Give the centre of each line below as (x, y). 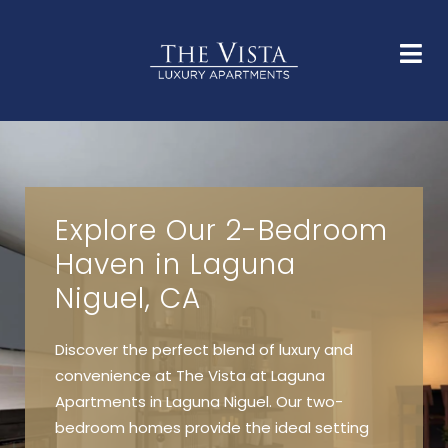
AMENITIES (126, 83)
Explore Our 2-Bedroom (221, 233)
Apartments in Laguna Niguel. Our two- (199, 403)
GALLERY (389, 54)
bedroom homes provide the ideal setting (212, 429)
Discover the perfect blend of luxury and (204, 351)
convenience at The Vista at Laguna (190, 377)
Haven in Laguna (175, 267)
